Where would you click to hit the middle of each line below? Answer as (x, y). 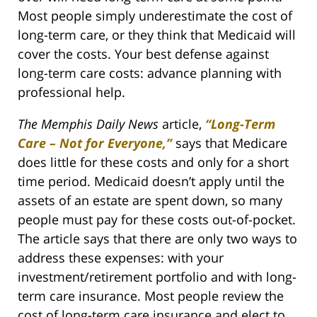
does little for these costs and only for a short (153, 162)
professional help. (71, 92)
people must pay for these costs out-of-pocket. (157, 220)
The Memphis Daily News (88, 124)
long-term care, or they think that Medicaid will (157, 35)
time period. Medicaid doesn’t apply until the (151, 181)
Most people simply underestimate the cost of (155, 16)
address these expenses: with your (121, 258)
